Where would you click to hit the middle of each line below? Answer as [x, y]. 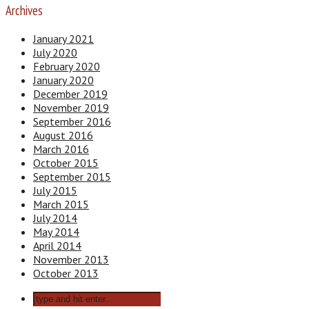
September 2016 [72, 121]
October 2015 [66, 162]
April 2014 [57, 245]
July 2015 [55, 190]
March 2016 [61, 149]
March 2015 [61, 204]
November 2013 [71, 259]
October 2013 [66, 273]
